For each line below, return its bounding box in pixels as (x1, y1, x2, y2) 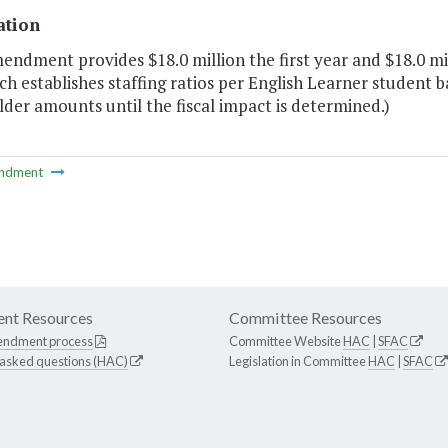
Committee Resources (229, 308, 382, 328)
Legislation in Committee (229, 353, 368, 370)
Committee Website (229, 333, 343, 350)
